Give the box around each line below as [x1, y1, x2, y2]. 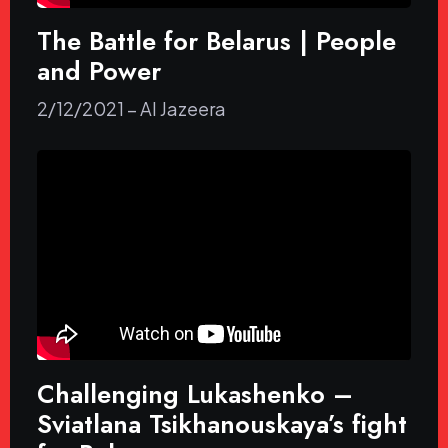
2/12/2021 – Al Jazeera [37, 97, 226, 121]
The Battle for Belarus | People [37, 23, 396, 60]
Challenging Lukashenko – [37, 375, 353, 412]
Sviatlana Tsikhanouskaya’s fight [37, 405, 407, 442]
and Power [37, 53, 161, 90]
